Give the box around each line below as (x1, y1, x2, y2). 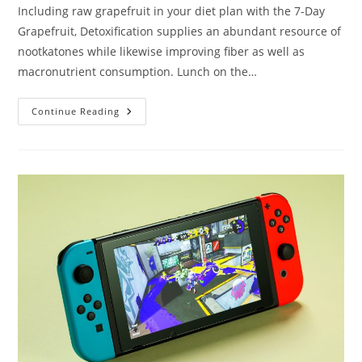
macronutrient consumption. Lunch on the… (18, 64, 258, 79)
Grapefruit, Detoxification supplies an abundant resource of (18, 23, 342, 39)
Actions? (119, 205, 170, 221)
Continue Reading (32, 105, 120, 117)
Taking (119, 126, 160, 141)
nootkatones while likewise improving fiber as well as (18, 44, 305, 59)
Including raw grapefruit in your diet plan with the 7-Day (18, 3, 326, 19)
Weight (119, 160, 162, 175)
